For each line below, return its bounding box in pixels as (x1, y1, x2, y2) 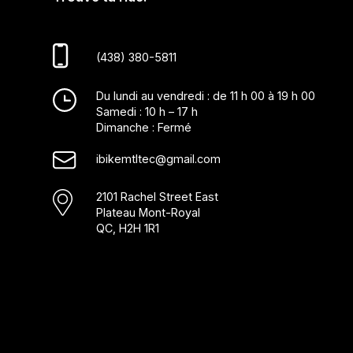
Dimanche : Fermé (96, 120, 192, 134)
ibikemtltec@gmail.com (96, 151, 221, 165)
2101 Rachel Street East (96, 189, 219, 203)
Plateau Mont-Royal (96, 205, 201, 219)
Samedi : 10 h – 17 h (96, 104, 199, 118)
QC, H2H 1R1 (96, 221, 160, 235)
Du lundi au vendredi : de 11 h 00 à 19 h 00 (96, 88, 316, 102)
